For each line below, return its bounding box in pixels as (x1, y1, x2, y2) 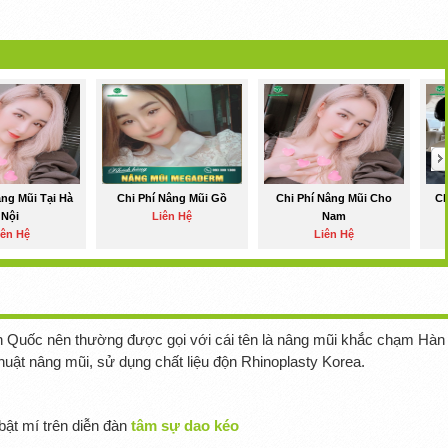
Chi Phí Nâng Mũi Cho (275, 192, 392, 205)
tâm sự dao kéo (130, 417, 239, 435)
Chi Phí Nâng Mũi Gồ (116, 192, 227, 205)
